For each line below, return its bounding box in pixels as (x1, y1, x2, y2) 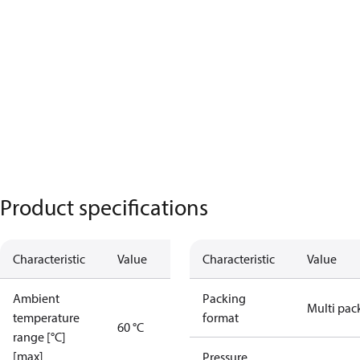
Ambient (13, 290, 59, 306)
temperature (13, 309, 80, 325)
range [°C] (13, 329, 66, 345)
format (202, 309, 239, 325)
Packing (202, 290, 246, 306)
